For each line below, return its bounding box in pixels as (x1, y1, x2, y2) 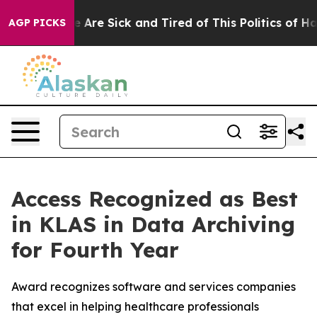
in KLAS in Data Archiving (11, 211, 295, 238)
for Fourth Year (11, 236, 179, 263)
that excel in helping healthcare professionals (11, 299, 259, 313)
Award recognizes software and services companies (11, 279, 296, 294)
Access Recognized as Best (11, 185, 298, 212)
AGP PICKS (8, 16, 66, 29)
